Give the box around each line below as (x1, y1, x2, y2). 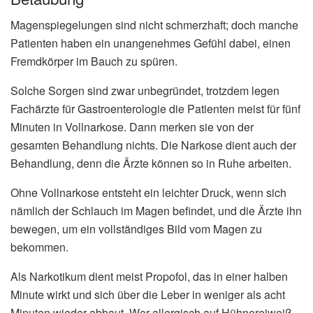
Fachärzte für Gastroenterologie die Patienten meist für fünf (10, 101, 300, 117)
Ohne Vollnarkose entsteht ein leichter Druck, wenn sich (10, 184, 286, 201)
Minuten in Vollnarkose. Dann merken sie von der (10, 119, 254, 136)
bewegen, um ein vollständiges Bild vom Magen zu (10, 221, 262, 238)
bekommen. (10, 239, 68, 256)
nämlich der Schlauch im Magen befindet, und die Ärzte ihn (10, 203, 302, 219)
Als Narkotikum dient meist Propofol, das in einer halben (10, 268, 288, 285)
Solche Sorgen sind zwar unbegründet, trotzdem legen (10, 82, 279, 99)
